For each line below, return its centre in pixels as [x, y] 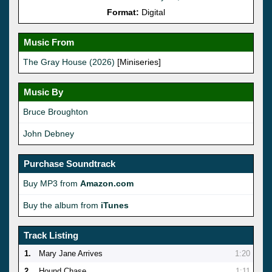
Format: [123, 12]
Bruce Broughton [56, 111]
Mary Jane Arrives [71, 253]
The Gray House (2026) [69, 62]
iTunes [115, 205]
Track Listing [51, 235]
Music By [43, 92]
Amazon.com [107, 183]
